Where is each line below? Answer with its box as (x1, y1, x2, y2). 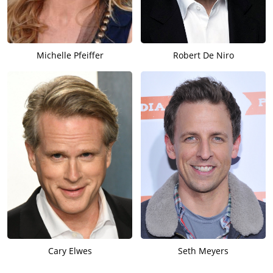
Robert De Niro (172, 49, 234, 61)
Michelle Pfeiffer (36, 49, 104, 61)
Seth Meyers (178, 244, 229, 257)
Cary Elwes (48, 244, 92, 257)
